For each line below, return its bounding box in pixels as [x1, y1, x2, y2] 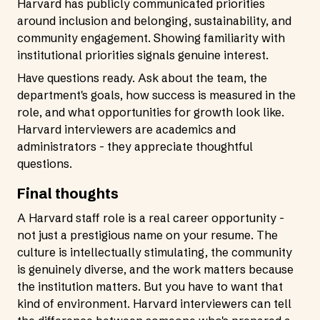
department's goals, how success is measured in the [17, 88, 296, 102]
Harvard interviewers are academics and [17, 122, 236, 136]
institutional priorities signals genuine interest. [17, 48, 269, 62]
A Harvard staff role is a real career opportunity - [17, 211, 284, 225]
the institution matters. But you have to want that [17, 279, 283, 294]
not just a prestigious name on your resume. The [17, 228, 278, 242]
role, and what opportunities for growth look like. [17, 105, 284, 119]
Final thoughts [17, 184, 119, 202]
